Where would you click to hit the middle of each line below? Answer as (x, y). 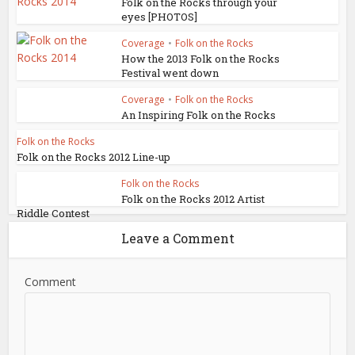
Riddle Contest (53, 213)
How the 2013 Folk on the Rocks (201, 59)
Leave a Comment (177, 238)
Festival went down (170, 73)
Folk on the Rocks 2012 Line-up (94, 157)
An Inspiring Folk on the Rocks (199, 115)
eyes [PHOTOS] (160, 17)
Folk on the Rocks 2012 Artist (193, 199)
